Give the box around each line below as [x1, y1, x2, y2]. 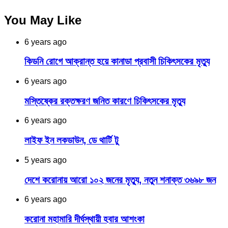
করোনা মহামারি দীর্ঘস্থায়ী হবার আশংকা [24, 213, 145, 224]
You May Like [4, 13, 81, 27]
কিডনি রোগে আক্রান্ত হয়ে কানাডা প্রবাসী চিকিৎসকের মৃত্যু [24, 56, 210, 67]
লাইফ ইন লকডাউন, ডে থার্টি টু [24, 135, 119, 146]
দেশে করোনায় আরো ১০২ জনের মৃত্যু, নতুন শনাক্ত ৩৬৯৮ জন [24, 174, 216, 185]
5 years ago [24, 155, 67, 164]
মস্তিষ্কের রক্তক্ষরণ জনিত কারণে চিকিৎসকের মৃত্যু [24, 95, 185, 106]
